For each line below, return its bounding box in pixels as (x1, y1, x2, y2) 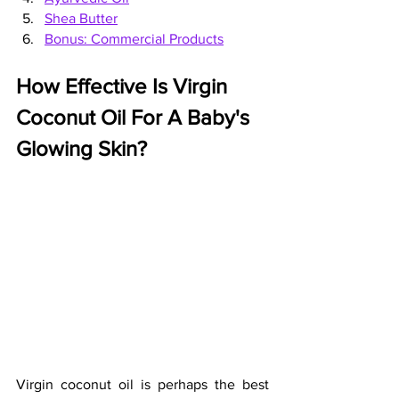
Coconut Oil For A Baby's (16, 105, 255, 129)
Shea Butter (45, 11, 118, 26)
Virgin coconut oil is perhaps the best (16, 377, 269, 393)
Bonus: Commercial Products (45, 31, 224, 46)
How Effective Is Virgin (16, 74, 232, 98)
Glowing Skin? (16, 136, 147, 160)
